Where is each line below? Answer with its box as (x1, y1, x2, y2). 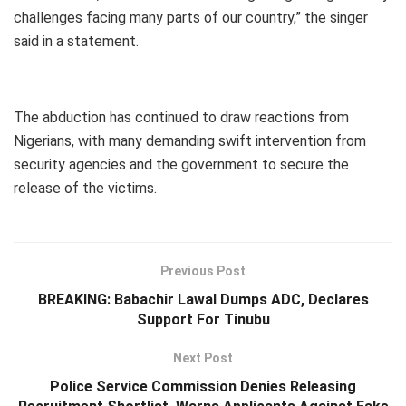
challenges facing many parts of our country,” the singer (14, 9, 368, 27)
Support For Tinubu (136, 311, 270, 329)
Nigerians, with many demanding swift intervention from (14, 132, 366, 150)
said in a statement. (14, 33, 139, 51)
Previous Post (160, 264, 246, 279)
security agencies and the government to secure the (14, 156, 349, 174)
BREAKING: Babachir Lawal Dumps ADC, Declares (37, 291, 369, 309)
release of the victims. (14, 179, 157, 198)
